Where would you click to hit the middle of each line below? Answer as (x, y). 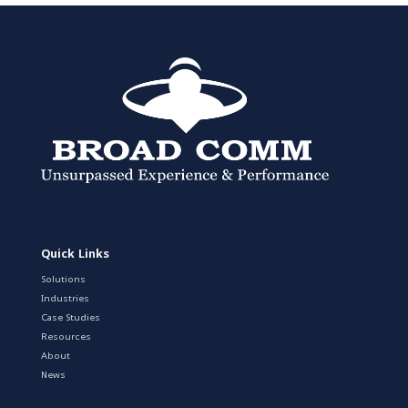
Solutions (63, 279)
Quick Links (75, 254)
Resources (66, 337)
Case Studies (71, 317)
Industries (65, 298)
